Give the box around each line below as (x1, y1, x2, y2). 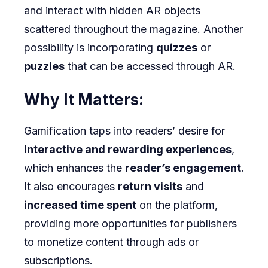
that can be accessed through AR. (65, 60, 236, 73)
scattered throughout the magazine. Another (24, 23, 243, 36)
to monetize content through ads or (24, 236, 199, 248)
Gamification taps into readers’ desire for (24, 124, 225, 137)
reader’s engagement (125, 162, 241, 174)
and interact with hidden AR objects (24, 4, 200, 17)
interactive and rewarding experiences (24, 143, 232, 156)
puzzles (24, 60, 65, 73)
